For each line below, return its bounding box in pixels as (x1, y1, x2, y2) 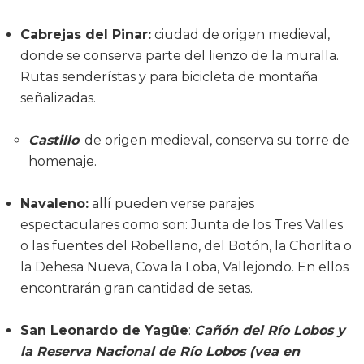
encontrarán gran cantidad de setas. (20, 279, 253, 296)
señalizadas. (20, 89, 96, 106)
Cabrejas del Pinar (20, 26, 148, 42)
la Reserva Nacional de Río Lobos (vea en (20, 343, 300, 359)
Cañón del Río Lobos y (194, 322, 345, 338)
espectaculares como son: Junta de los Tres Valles (20, 216, 343, 232)
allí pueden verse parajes (89, 195, 254, 211)
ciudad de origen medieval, (151, 26, 330, 42)
